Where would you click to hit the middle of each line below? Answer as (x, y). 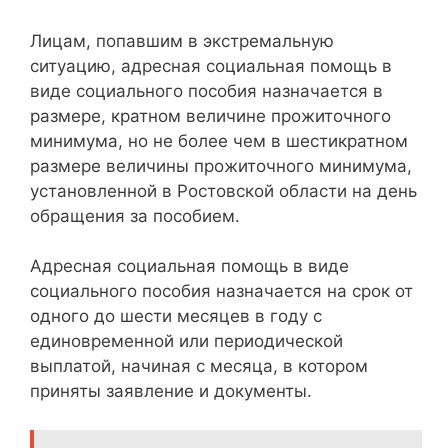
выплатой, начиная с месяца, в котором (199, 366)
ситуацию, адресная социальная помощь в (211, 65)
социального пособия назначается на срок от (221, 291)
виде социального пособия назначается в (206, 90)
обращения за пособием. (135, 215)
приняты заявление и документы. (171, 391)
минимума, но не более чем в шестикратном (219, 140)
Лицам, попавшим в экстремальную (182, 40)
